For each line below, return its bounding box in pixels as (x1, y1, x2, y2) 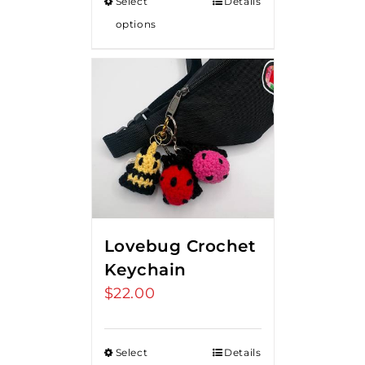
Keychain (103, 259, 187, 279)
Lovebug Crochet (103, 235, 255, 256)
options (115, 18, 156, 31)
